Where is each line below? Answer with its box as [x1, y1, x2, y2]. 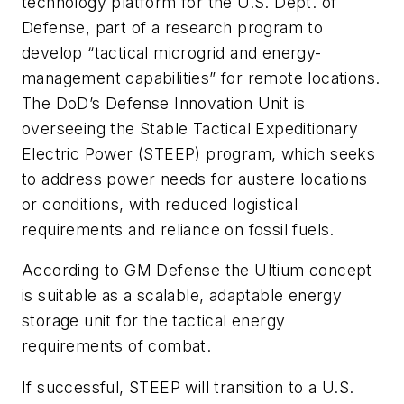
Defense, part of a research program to [22, 17, 324, 37]
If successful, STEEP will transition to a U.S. [22, 377, 354, 397]
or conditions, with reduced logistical [22, 194, 298, 214]
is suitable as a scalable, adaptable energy [22, 286, 343, 306]
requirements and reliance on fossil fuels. [22, 219, 335, 239]
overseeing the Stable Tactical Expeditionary [22, 118, 359, 138]
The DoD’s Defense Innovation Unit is [22, 93, 306, 113]
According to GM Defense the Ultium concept [22, 261, 372, 280]
